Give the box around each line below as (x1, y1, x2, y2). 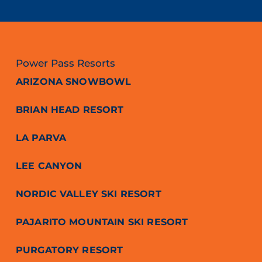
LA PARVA (15, 132, 67, 144)
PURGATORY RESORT (15, 244, 123, 256)
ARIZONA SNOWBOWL (15, 76, 132, 88)
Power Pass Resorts (15, 57, 115, 70)
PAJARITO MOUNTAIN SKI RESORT (15, 216, 188, 228)
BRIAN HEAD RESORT (15, 104, 124, 116)
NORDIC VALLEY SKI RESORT (15, 188, 161, 200)
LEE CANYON (15, 160, 82, 172)
